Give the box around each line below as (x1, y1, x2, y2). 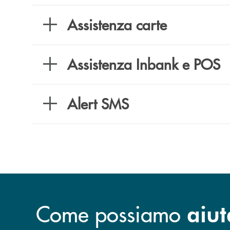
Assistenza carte (67, 14, 167, 34)
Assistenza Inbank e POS (67, 54, 220, 74)
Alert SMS (67, 93, 129, 113)
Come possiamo (36, 198, 187, 228)
